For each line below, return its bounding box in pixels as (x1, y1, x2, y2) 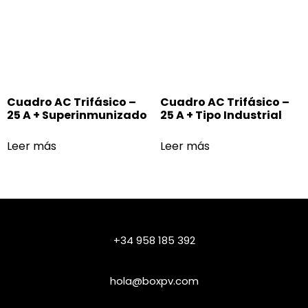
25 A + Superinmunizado (7, 107, 147, 123)
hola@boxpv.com (109, 273, 199, 288)
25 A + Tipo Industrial (159, 107, 282, 123)
